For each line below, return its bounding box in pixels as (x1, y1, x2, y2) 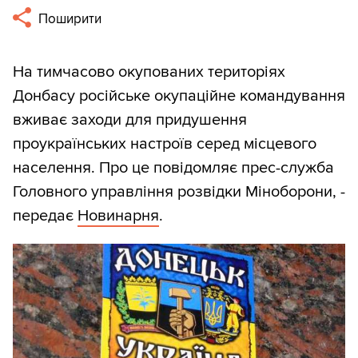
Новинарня (78, 206, 159, 226)
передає (13, 206, 78, 226)
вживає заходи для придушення (13, 110, 247, 130)
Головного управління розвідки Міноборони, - (13, 182, 345, 202)
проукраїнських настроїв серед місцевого (13, 134, 316, 154)
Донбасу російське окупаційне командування (13, 86, 345, 106)
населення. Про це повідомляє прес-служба (13, 158, 334, 178)
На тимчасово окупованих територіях (13, 62, 285, 82)
